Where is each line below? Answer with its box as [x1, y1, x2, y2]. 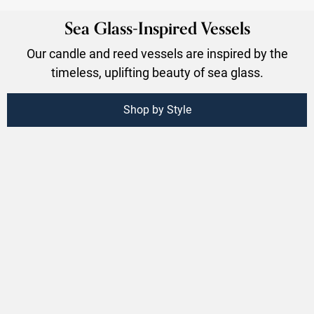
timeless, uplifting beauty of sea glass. [50, 65, 264, 80]
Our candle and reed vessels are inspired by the [26, 46, 288, 61]
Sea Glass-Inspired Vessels [64, 18, 250, 39]
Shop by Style [123, 103, 191, 116]
